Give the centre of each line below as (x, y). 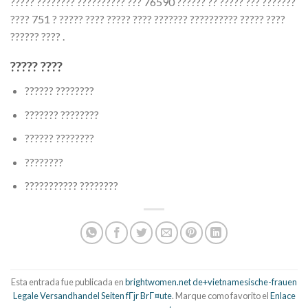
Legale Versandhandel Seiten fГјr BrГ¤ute (92, 295)
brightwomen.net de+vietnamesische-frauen (211, 282)
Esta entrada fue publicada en (68, 282)
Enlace (283, 295)
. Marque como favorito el (221, 295)
